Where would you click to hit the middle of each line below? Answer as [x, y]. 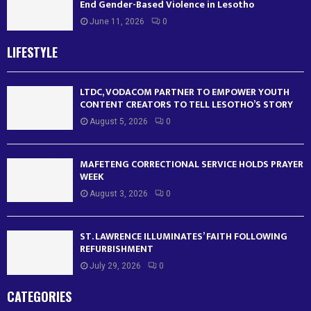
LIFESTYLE [32, 52]
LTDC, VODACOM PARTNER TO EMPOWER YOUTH [185, 92]
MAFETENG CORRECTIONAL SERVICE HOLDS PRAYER [192, 164]
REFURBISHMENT [117, 249]
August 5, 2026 [119, 121]
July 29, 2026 [115, 266]
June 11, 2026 [117, 22]
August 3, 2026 [119, 193]
